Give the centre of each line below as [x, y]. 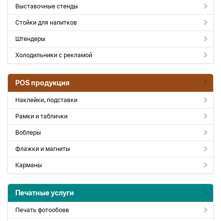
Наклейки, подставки [46, 100]
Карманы [29, 165]
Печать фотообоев [42, 210]
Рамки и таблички [41, 116]
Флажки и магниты [43, 149]
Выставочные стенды [47, 6]
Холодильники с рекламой [54, 55]
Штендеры [30, 39]
